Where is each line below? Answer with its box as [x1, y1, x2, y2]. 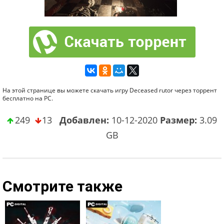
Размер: [160, 114, 197, 126]
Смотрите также [2, 177, 122, 195]
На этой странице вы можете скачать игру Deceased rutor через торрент [2, 86, 217, 94]
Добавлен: [59, 114, 109, 126]
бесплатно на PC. [2, 94, 53, 102]
